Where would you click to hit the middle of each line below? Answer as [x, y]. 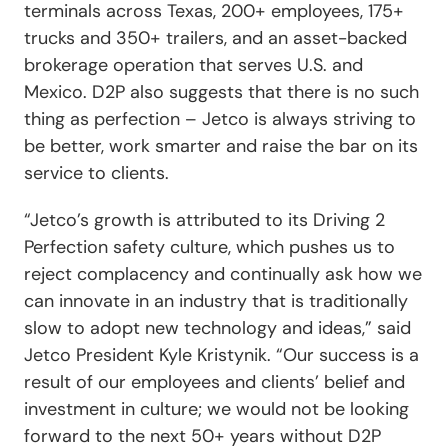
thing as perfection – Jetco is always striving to [220, 118]
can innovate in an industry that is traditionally [216, 300]
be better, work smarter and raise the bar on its [221, 145]
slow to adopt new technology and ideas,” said [217, 327]
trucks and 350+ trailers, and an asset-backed [215, 37]
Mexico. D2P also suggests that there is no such [221, 91]
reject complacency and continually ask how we [223, 273]
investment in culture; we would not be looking [216, 408]
